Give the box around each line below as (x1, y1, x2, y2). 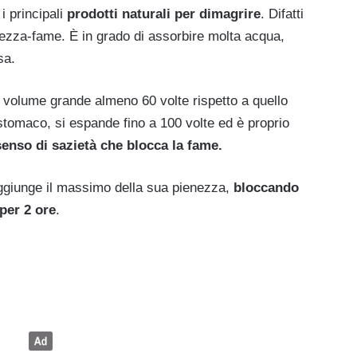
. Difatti (261, 6, 304, 22)
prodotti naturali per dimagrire (67, 6, 261, 22)
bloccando (229, 179, 299, 195)
